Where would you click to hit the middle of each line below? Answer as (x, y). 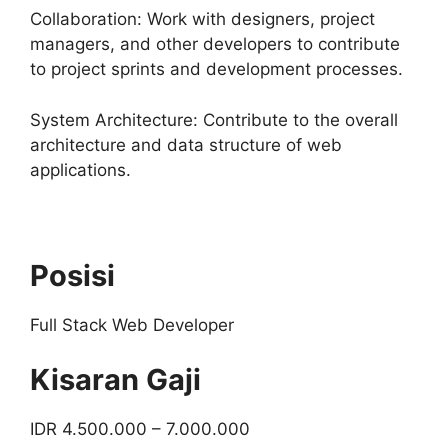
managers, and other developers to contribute (215, 44)
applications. (80, 169)
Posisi (72, 275)
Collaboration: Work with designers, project (202, 19)
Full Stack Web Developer (132, 324)
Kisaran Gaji (115, 379)
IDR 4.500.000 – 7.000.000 (140, 429)
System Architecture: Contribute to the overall (214, 119)
